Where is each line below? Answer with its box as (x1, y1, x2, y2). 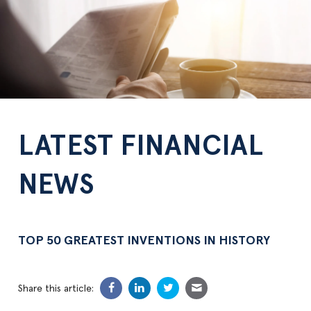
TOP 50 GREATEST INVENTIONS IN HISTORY (18, 233, 271, 249)
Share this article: (18, 283, 94, 294)
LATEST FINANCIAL (18, 128, 264, 163)
